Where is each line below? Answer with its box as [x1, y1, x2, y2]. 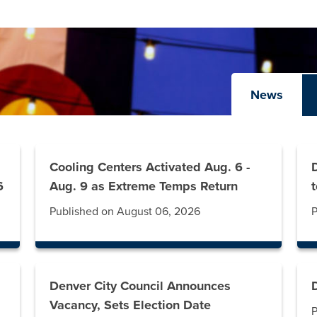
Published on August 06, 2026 [49, 204, 200, 219]
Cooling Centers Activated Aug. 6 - [49, 159, 250, 175]
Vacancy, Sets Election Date [49, 297, 211, 313]
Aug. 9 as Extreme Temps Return [49, 178, 238, 195]
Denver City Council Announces [49, 278, 231, 294]
